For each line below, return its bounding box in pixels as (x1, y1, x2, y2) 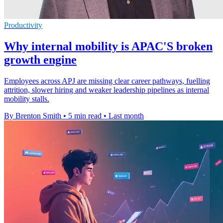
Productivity (4, 21, 42, 30)
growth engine (4, 53, 77, 67)
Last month (109, 111, 144, 120)
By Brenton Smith (4, 111, 61, 120)
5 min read (68, 111, 102, 120)
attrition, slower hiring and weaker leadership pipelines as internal (4, 86, 209, 95)
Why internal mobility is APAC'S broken (4, 40, 213, 53)
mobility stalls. (4, 95, 49, 104)
